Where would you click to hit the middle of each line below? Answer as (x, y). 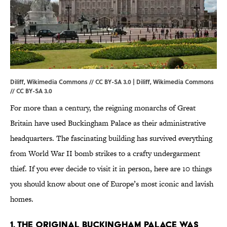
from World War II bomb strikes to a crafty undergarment (105, 154)
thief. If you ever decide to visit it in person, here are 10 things (111, 169)
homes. (22, 199)
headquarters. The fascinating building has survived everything (111, 138)
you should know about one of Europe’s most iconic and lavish (112, 184)
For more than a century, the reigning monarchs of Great (103, 108)
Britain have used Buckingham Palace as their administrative (108, 123)
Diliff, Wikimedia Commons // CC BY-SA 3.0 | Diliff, (82, 82)
